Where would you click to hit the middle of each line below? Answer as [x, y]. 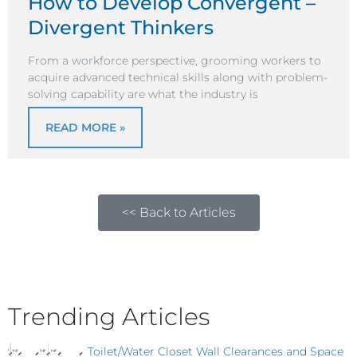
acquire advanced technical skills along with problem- [178, 78]
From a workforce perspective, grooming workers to [175, 61]
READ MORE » [85, 127]
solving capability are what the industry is [143, 94]
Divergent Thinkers [121, 27]
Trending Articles [109, 316]
